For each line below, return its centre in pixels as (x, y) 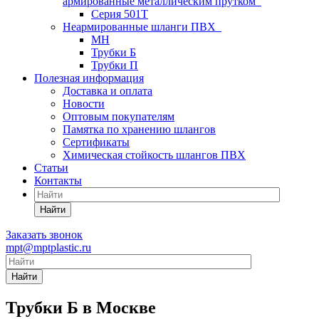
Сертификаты (96, 142)
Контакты (58, 181)
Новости (84, 104)
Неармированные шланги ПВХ (142, 27)
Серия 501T (120, 14)
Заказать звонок (44, 235)
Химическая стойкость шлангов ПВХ (154, 155)
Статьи (51, 168)
